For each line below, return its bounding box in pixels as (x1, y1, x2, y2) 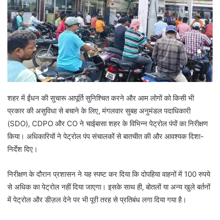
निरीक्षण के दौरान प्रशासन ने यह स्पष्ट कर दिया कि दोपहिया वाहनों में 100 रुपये (7, 169, 210, 179)
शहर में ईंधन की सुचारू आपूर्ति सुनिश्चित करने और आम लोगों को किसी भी (7, 93, 194, 103)
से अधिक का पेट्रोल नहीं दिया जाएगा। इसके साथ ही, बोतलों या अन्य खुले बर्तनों (7, 182, 210, 192)
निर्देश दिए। (7, 144, 38, 154)
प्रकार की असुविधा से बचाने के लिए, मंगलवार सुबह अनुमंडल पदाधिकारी (7, 106, 191, 116)
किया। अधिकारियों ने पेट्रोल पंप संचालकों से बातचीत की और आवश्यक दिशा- (7, 132, 204, 141)
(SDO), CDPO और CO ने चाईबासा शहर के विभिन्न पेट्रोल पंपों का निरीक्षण (7, 119, 208, 129)
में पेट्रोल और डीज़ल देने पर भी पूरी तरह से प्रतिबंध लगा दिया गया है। (7, 195, 187, 205)
